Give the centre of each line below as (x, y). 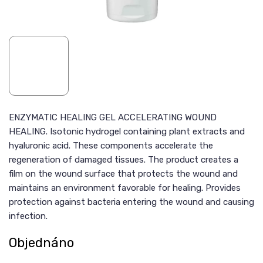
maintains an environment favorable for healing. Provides (125, 188)
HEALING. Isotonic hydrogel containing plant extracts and (127, 131)
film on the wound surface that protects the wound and (123, 173)
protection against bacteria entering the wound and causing (131, 202)
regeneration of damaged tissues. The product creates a (124, 159)
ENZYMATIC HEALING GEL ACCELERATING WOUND (113, 117)
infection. (28, 216)
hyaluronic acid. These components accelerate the (111, 145)
